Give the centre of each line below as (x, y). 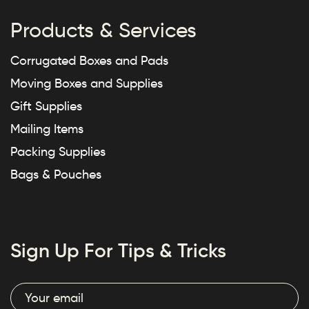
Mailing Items (47, 129)
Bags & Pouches (56, 175)
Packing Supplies (58, 152)
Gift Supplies (46, 107)
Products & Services (103, 30)
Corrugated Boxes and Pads (89, 61)
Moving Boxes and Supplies (87, 84)
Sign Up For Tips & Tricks (118, 251)
